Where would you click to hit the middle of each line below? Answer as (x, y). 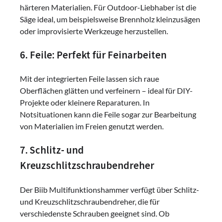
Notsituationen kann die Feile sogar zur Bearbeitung (108, 114)
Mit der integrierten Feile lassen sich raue (89, 79)
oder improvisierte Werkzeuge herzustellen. (94, 31)
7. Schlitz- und (52, 150)
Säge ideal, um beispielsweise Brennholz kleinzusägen (110, 19)
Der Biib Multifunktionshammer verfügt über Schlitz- (110, 189)
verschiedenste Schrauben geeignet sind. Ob (95, 213)
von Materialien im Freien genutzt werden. (92, 126)
